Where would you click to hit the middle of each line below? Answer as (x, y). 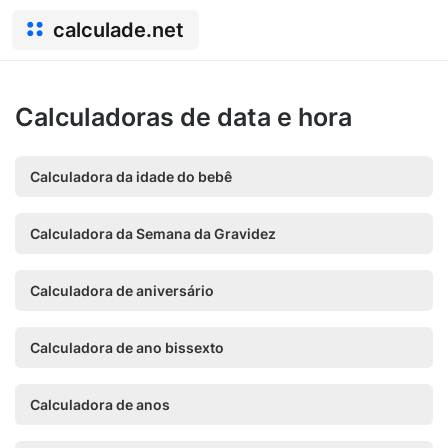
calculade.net (118, 30)
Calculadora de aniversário (122, 290)
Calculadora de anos (100, 404)
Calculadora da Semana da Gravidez (153, 233)
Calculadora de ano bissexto (127, 347)
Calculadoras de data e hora (183, 117)
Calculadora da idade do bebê (131, 176)
